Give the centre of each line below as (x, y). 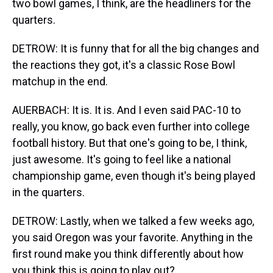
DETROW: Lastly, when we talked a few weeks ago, (133, 221)
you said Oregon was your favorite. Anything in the (133, 237)
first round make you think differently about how (128, 254)
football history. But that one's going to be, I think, (129, 143)
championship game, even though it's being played (134, 176)
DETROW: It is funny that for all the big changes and (136, 48)
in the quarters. (48, 192)
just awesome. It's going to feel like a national (122, 159)
